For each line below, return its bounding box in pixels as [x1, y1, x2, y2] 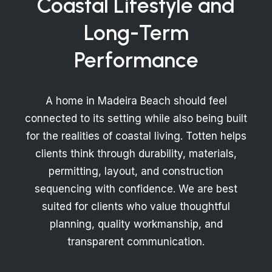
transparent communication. [67, 236, 205, 248]
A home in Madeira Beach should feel [45, 95, 227, 107]
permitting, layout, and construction [49, 165, 223, 177]
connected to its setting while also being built [25, 112, 247, 124]
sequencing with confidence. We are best [35, 183, 237, 195]
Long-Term [83, 20, 189, 46]
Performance [73, 47, 199, 73]
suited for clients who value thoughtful [42, 200, 230, 212]
